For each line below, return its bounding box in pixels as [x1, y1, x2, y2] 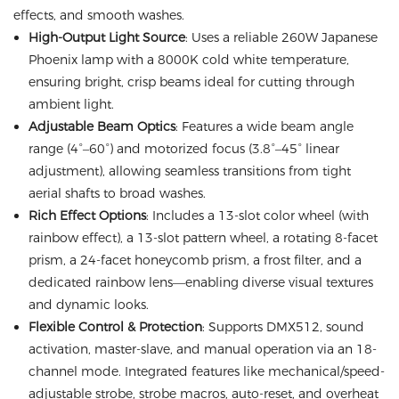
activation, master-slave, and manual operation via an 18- [28, 341, 377, 357]
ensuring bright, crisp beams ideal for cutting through [28, 74, 354, 90]
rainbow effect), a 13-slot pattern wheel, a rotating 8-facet [28, 230, 378, 246]
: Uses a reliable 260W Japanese [184, 29, 378, 45]
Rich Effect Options [28, 208, 146, 224]
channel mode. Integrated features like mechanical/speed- [28, 363, 385, 379]
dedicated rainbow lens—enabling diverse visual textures [28, 274, 373, 290]
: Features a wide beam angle [175, 118, 354, 134]
